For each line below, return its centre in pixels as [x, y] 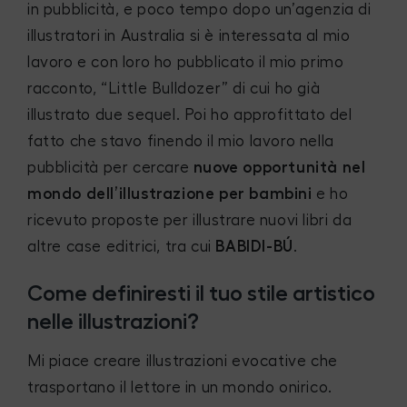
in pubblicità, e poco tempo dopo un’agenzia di [199, 10]
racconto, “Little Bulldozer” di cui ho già [174, 89]
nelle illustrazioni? [113, 322]
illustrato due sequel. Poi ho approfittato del [190, 115]
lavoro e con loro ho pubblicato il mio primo [186, 63]
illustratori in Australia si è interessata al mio [189, 36]
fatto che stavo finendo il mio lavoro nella [181, 142]
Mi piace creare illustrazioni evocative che [183, 361]
